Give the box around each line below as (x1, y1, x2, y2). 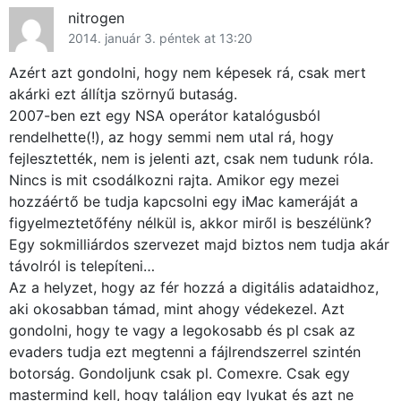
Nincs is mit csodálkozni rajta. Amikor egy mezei (9, 171, 339, 190)
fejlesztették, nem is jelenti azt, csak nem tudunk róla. (9, 149, 373, 168)
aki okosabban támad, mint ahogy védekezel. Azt (9, 300, 345, 319)
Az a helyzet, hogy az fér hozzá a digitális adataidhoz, (9, 278, 379, 297)
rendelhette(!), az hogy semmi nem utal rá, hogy (9, 128, 334, 147)
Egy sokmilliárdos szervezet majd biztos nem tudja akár (9, 235, 389, 254)
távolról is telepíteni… (9, 257, 155, 276)
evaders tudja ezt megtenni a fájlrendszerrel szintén (9, 343, 361, 362)
